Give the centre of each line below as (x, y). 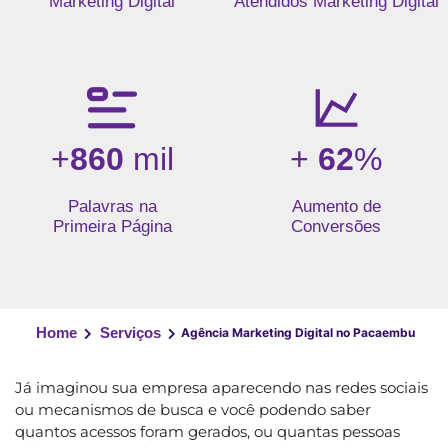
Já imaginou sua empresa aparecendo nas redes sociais (221, 387)
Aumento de (336, 206)
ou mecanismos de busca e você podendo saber (193, 409)
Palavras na (112, 206)
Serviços (130, 332)
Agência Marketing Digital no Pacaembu (298, 332)
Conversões (336, 226)
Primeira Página (112, 226)
